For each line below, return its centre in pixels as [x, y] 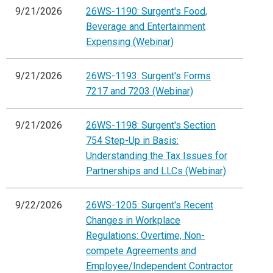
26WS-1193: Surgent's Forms [148, 76]
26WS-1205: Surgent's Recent [150, 205]
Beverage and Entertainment [146, 27]
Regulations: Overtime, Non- [145, 236]
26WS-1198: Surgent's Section [151, 126]
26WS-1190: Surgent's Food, [147, 12]
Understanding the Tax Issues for [157, 156]
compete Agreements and [141, 251]
